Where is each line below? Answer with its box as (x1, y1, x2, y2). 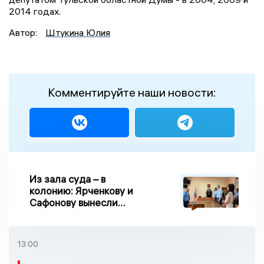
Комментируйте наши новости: (48, 84, 216, 100)
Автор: (9, 26, 39, 38)
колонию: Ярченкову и (29, 184, 133, 197)
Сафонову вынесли (29, 196, 118, 209)
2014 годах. (9, 5, 61, 17)
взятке (29, 219, 60, 232)
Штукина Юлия (45, 26, 110, 38)
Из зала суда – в (29, 172, 101, 185)
